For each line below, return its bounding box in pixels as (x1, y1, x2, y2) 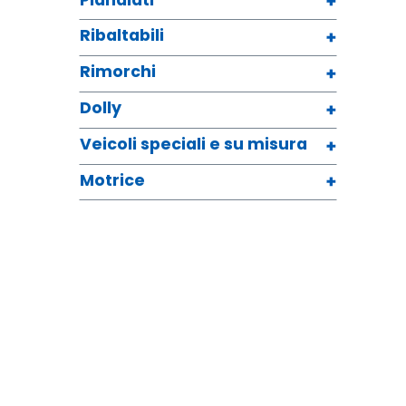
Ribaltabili (80, 24, 164, 47)
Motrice (80, 169, 145, 191)
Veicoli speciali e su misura (80, 132, 307, 155)
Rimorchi (80, 61, 156, 83)
